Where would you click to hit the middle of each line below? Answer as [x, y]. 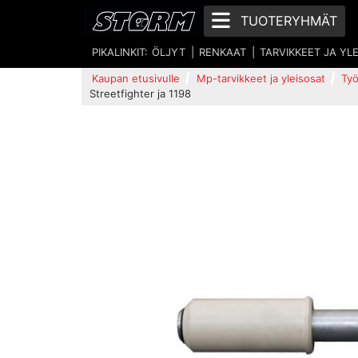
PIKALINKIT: [120, 52]
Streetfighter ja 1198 [140, 93]
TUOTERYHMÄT [288, 21]
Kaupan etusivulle [136, 78]
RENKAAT [223, 52]
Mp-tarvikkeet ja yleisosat [261, 78]
